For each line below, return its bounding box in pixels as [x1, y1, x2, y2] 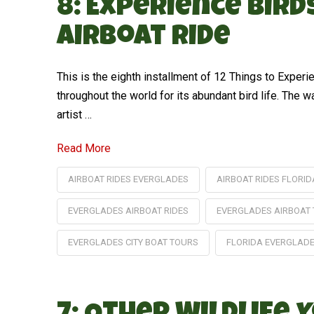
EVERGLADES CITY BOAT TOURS [67, 236, 198, 247]
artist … [56, 107, 92, 121]
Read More [56, 141, 111, 155]
